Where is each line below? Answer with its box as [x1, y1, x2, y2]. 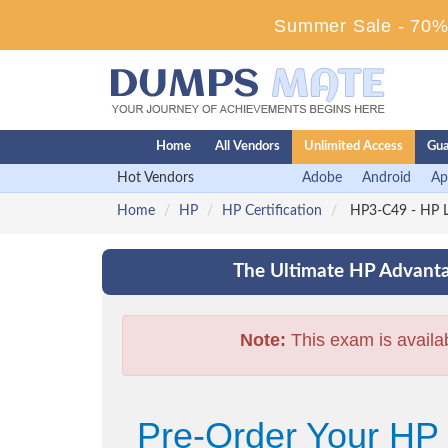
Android [362, 171, 411, 185]
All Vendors [215, 140, 280, 153]
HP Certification [222, 204, 322, 218]
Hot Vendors [117, 171, 194, 185]
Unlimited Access [304, 140, 403, 153]
